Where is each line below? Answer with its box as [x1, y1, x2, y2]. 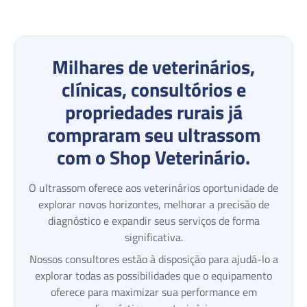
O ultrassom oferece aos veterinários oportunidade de [29, 179, 278, 196]
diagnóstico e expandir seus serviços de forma [47, 212, 260, 229]
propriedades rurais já [64, 97, 243, 127]
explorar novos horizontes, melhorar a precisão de [38, 195, 269, 212]
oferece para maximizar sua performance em [50, 283, 257, 300]
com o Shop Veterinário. [57, 142, 250, 172]
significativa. [124, 228, 183, 245]
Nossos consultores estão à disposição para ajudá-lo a [29, 250, 278, 267]
